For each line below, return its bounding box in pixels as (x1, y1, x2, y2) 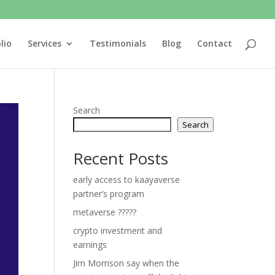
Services (28, 37, 61, 49)
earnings (73, 239, 107, 250)
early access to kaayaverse (73, 174, 180, 185)
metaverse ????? (73, 206, 137, 218)
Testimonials (90, 37, 146, 49)
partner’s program (73, 188, 145, 199)
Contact (197, 37, 232, 49)
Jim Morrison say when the (73, 257, 180, 269)
